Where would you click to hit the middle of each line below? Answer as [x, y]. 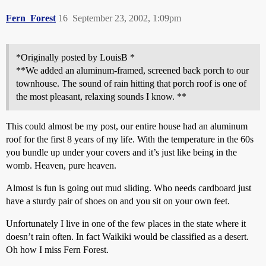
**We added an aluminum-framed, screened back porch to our [132, 70]
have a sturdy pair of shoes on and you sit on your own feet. [118, 201]
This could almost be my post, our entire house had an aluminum [127, 126]
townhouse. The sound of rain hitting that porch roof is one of [131, 83]
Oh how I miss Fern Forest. [57, 250]
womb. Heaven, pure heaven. [61, 165]
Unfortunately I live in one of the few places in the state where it [126, 224]
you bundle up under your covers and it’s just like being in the [121, 152]
